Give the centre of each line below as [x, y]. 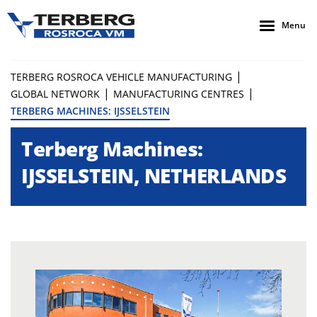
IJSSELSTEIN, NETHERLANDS [154, 175]
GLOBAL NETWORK [55, 94]
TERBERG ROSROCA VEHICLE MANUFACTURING [121, 77]
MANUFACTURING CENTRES [179, 94]
